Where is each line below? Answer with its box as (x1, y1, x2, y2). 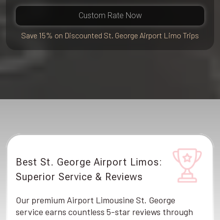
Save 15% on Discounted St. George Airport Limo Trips (21, 30, 199, 40)
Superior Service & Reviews (16, 170, 143, 183)
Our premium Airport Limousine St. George (16, 194, 175, 205)
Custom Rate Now (78, 11, 142, 20)
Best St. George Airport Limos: (16, 156, 162, 168)
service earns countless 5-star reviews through (16, 206, 193, 217)
